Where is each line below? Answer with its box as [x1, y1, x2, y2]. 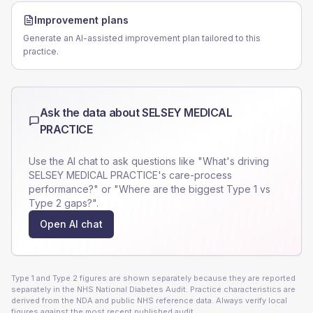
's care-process [158, 169, 232, 181]
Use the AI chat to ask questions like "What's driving [29, 155, 269, 167]
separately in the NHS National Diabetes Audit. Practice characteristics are [11, 284, 296, 294]
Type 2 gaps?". [29, 197, 99, 209]
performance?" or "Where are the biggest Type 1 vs [29, 183, 270, 195]
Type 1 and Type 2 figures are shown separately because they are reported [11, 273, 296, 283]
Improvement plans [34, 14, 129, 26]
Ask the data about [39, 105, 143, 119]
